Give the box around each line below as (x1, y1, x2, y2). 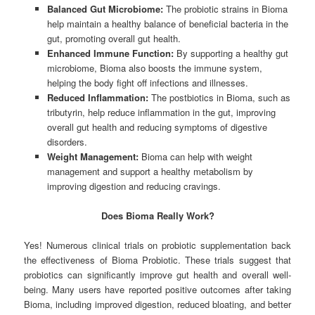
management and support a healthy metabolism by (46, 164, 253, 178)
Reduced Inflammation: (46, 90, 148, 104)
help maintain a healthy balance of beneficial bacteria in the (46, 16, 288, 30)
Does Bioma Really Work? (101, 209, 214, 223)
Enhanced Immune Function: (46, 46, 174, 60)
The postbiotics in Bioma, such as (148, 90, 290, 104)
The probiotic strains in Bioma (162, 1, 288, 15)
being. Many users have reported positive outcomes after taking (24, 283, 291, 297)
